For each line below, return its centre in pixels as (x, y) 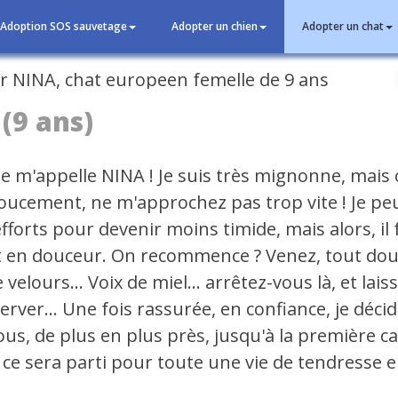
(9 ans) (48, 121)
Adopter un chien (215, 26)
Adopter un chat (343, 26)
